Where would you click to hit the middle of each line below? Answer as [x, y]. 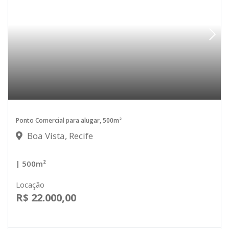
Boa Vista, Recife [59, 136]
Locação [30, 185]
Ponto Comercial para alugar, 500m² [69, 121]
